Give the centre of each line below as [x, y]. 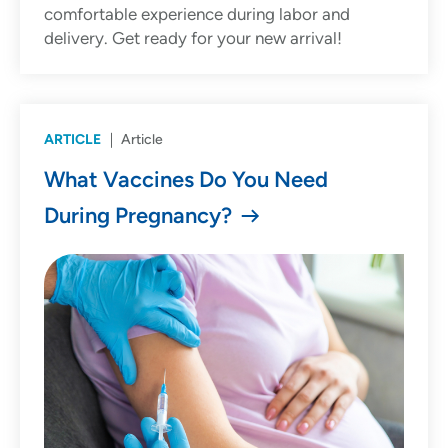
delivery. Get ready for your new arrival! [193, 38]
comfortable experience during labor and [197, 14]
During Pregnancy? [138, 216]
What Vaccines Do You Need [186, 180]
